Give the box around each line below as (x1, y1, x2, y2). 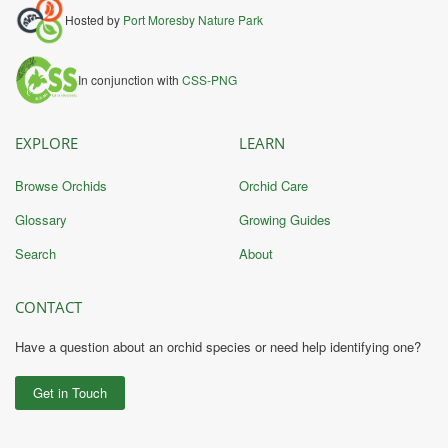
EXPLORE (15, 132, 78, 153)
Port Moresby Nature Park (123, 10, 263, 28)
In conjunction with (78, 70, 182, 88)
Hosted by (65, 10, 123, 28)
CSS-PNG (182, 70, 237, 88)
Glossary (15, 209, 67, 229)
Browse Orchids (15, 175, 107, 195)
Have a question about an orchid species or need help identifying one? (15, 336, 421, 356)
